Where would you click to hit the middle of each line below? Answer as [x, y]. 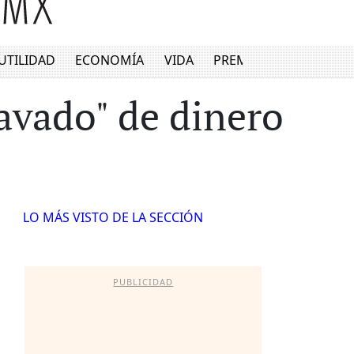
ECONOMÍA [110, 60]
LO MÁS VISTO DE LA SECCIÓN [113, 217]
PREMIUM [244, 60]
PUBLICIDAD [143, 282]
